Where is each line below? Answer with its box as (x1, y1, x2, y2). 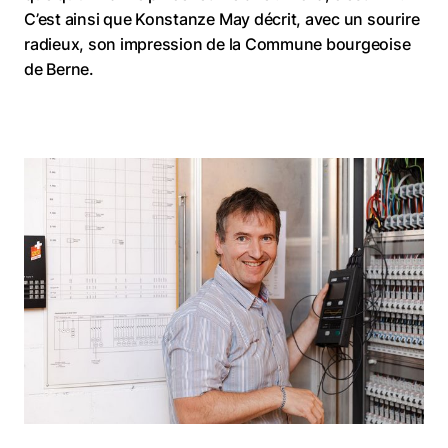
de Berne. (24, 58, 94, 79)
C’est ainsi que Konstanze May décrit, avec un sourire (24, 8, 420, 29)
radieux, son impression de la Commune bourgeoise (24, 33, 411, 54)
